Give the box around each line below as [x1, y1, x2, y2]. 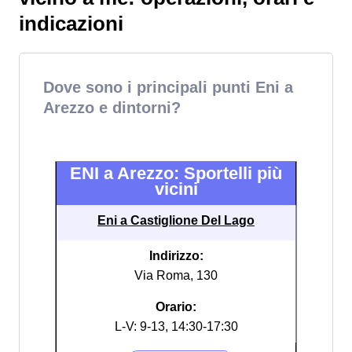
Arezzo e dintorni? [43, 99, 181, 116]
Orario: [156, 300, 196, 313]
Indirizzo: [148, 249, 203, 262]
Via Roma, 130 [134, 269, 218, 282]
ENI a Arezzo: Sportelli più [70, 163, 282, 183]
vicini [154, 179, 198, 199]
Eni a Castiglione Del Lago [97, 214, 255, 227]
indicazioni [19, 13, 123, 35]
